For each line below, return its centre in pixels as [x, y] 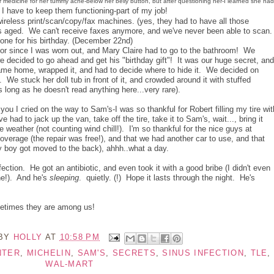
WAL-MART [70, 264]
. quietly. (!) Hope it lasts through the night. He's [167, 178]
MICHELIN [49, 253]
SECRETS [134, 253]
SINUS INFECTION [203, 253]
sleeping [64, 178]
